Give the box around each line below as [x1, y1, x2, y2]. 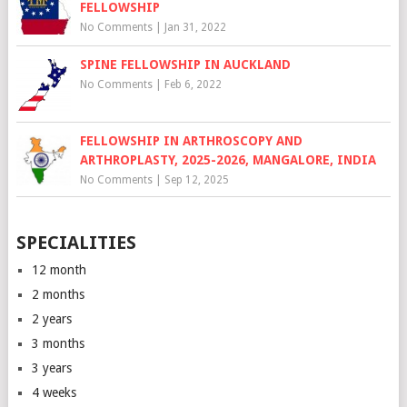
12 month [31, 263, 86, 278]
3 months [31, 336, 84, 352]
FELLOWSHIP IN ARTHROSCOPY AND [79, 133, 303, 148]
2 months [31, 287, 84, 303]
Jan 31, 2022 [164, 20, 226, 34]
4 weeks [31, 385, 76, 401]
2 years [31, 312, 72, 327]
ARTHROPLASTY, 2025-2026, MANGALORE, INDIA [79, 152, 376, 167]
